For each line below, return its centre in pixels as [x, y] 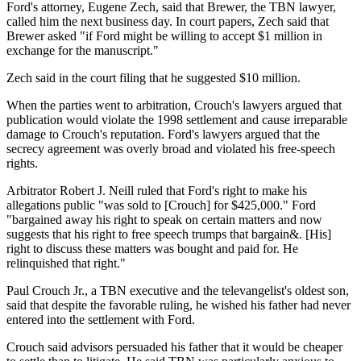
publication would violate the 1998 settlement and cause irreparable [177, 119]
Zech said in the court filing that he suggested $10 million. [154, 77]
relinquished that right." [66, 263]
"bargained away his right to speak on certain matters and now [164, 219]
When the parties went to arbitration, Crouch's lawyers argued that [174, 105]
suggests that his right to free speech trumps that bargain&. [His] [169, 234]
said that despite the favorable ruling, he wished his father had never [178, 305]
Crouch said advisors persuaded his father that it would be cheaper [174, 346]
